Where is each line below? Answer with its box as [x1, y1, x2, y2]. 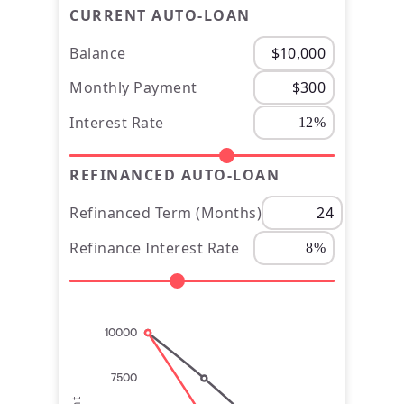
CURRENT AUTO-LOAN [69, 5, 251, 25]
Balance [69, 42, 126, 63]
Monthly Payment [69, 77, 197, 97]
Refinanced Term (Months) [69, 202, 262, 223]
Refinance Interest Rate [69, 237, 240, 258]
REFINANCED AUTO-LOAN [69, 165, 280, 185]
